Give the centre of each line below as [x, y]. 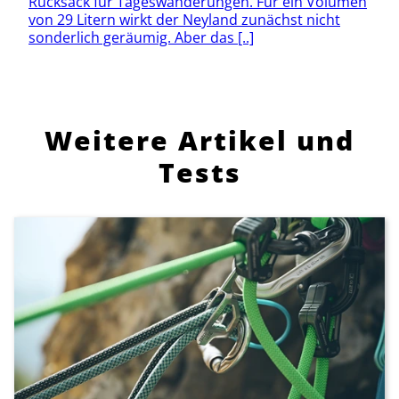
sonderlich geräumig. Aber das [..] [141, 37]
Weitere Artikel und [199, 140]
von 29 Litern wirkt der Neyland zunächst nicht [184, 19]
